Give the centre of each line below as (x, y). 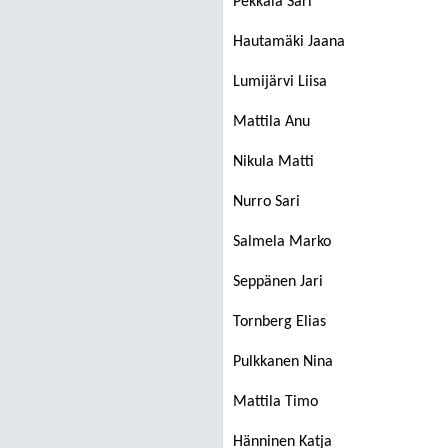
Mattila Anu (271, 122)
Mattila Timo (275, 402)
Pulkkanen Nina (283, 362)
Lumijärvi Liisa (280, 82)
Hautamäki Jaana (289, 42)
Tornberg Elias (279, 322)
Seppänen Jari (278, 282)
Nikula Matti (273, 162)
